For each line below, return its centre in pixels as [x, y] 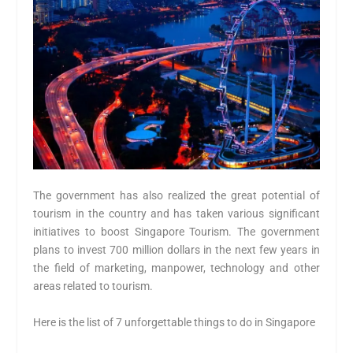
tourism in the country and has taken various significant [176, 214]
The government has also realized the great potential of [176, 196]
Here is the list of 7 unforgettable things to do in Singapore [175, 322]
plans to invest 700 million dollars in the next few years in [176, 250]
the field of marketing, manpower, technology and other [176, 268]
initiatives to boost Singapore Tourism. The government [176, 232]
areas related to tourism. [93, 286]
